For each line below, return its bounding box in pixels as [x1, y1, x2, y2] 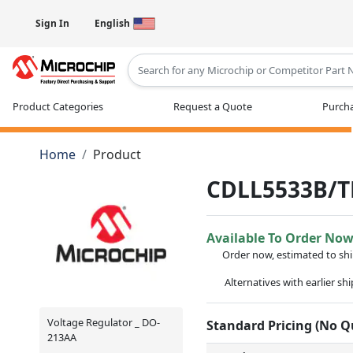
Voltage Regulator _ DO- [47, 314, 160, 329]
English [95, 17, 130, 30]
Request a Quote [173, 98, 252, 113]
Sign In [35, 17, 69, 30]
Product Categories [13, 98, 103, 113]
